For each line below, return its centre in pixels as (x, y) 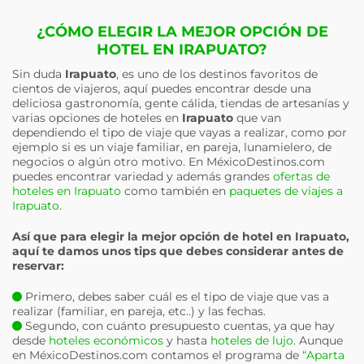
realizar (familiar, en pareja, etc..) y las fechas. (139, 311)
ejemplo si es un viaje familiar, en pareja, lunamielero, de (172, 147)
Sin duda (39, 74)
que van (257, 118)
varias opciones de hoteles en (97, 118)
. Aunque (318, 340)
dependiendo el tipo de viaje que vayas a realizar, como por (180, 132)
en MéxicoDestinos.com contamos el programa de (157, 355)
